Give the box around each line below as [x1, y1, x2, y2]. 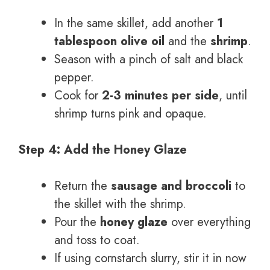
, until [219, 86, 247, 104]
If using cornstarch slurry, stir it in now [54, 249, 246, 267]
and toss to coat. [54, 231, 140, 249]
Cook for [54, 86, 102, 104]
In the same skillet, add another [54, 14, 217, 32]
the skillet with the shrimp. [54, 195, 186, 213]
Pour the [54, 213, 100, 231]
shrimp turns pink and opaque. [54, 104, 207, 122]
